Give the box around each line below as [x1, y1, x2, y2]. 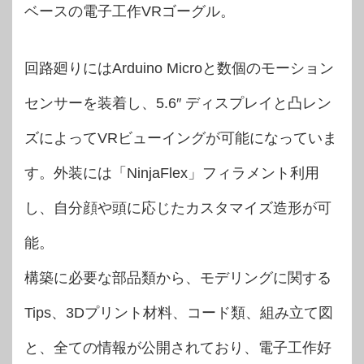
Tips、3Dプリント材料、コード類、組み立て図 [24, 305, 333, 322]
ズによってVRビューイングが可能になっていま [24, 130, 337, 147]
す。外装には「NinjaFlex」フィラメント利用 [24, 165, 319, 182]
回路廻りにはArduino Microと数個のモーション [24, 60, 334, 77]
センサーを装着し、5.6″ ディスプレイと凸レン [24, 95, 331, 112]
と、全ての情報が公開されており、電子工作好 [24, 340, 331, 357]
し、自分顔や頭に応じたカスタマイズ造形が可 [24, 200, 331, 217]
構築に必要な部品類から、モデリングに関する [24, 270, 331, 287]
